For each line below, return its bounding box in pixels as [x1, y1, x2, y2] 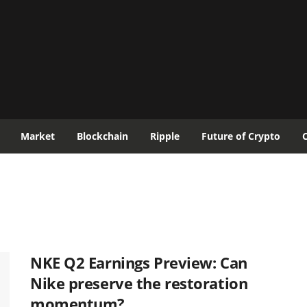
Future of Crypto [201, 130, 280, 143]
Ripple [150, 130, 180, 143]
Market [21, 130, 55, 143]
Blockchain [77, 130, 128, 143]
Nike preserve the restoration [30, 273, 248, 293]
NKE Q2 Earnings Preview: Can [30, 252, 247, 273]
